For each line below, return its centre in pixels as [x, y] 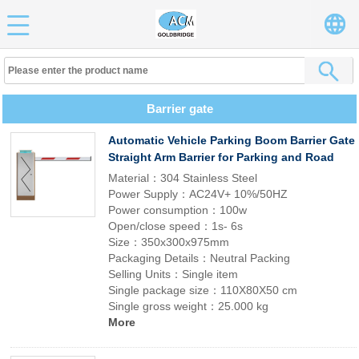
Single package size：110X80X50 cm [203, 290]
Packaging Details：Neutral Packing [199, 258]
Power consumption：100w [177, 210]
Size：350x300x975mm [169, 242]
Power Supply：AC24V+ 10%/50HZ [198, 194]
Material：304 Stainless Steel [183, 178]
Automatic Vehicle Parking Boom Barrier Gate [232, 140]
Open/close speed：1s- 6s [175, 226]
